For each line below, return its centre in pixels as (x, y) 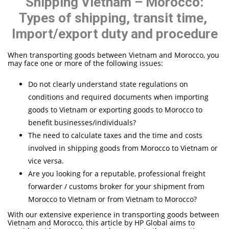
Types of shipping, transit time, (114, 18)
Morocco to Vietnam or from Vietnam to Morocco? (112, 199)
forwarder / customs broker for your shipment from (116, 186)
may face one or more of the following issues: (85, 63)
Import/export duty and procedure (114, 34)
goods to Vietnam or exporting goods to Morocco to (115, 109)
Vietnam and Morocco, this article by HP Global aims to (101, 222)
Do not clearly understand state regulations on (108, 84)
